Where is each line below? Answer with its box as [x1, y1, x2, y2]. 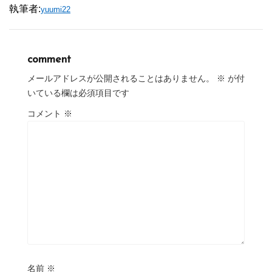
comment [27, 53, 71, 66]
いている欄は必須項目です [27, 87, 129, 98]
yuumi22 [41, 4, 70, 14]
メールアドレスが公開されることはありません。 [27, 73, 214, 83]
